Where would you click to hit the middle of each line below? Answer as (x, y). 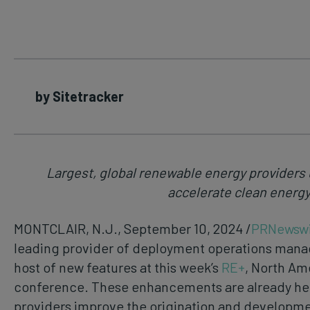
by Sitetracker (80, 96)
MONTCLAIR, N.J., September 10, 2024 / (133, 228)
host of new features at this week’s (118, 267)
